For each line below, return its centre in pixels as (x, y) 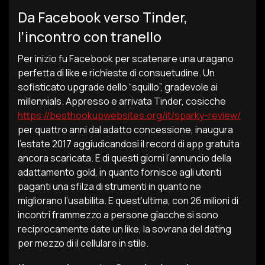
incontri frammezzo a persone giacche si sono (118, 215)
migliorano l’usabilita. (62, 201)
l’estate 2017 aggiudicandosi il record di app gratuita (129, 144)
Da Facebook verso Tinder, (103, 17)
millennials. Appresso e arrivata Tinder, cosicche (122, 101)
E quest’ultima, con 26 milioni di (172, 201)
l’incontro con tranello (90, 37)
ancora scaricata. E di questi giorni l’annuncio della (125, 158)
